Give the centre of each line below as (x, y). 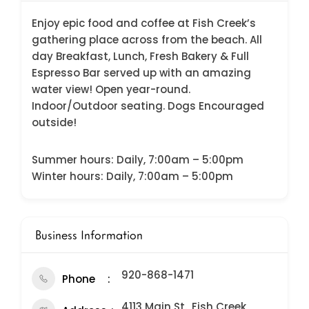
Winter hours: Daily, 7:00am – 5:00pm (132, 177)
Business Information (89, 235)
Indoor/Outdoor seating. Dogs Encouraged (148, 106)
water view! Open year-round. (111, 90)
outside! (54, 123)
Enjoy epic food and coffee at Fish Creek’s (144, 23)
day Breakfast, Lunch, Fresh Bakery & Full (140, 57)
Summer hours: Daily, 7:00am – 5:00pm (138, 160)
